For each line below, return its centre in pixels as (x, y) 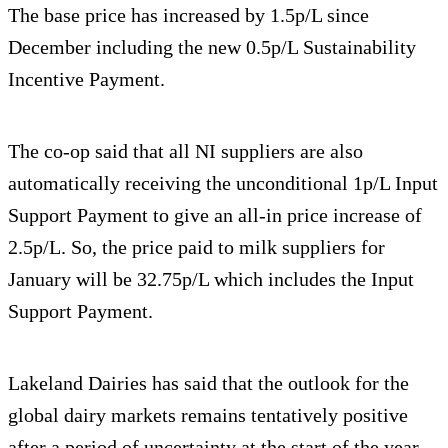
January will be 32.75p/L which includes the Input (211, 278)
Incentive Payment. (86, 78)
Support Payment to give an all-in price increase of (215, 214)
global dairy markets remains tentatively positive (208, 414)
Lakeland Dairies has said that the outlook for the (208, 382)
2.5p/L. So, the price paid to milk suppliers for (196, 246)
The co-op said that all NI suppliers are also (185, 150)
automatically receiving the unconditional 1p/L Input (223, 182)
